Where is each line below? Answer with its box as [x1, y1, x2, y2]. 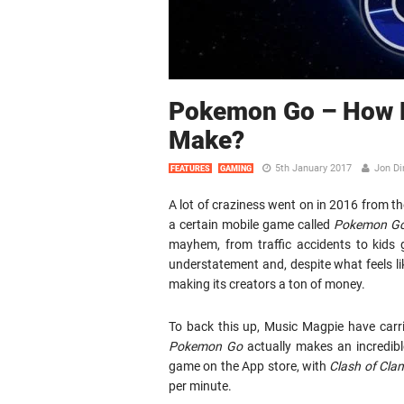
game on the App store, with [169, 359, 330, 373]
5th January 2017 [275, 162, 352, 174]
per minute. [169, 379, 232, 393]
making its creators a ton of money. [169, 277, 365, 291]
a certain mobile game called [169, 217, 335, 232]
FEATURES [170, 164, 210, 173]
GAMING [220, 164, 252, 173]
